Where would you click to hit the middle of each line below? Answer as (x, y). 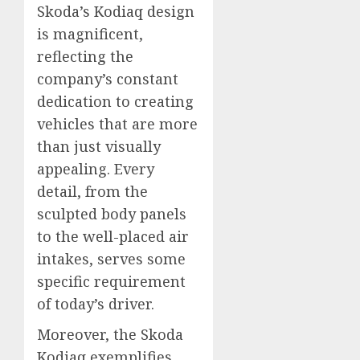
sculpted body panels (112, 214)
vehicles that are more (117, 124)
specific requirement (111, 282)
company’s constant (108, 79)
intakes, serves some (111, 259)
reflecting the (85, 57)
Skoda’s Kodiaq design (116, 12)
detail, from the (92, 192)
